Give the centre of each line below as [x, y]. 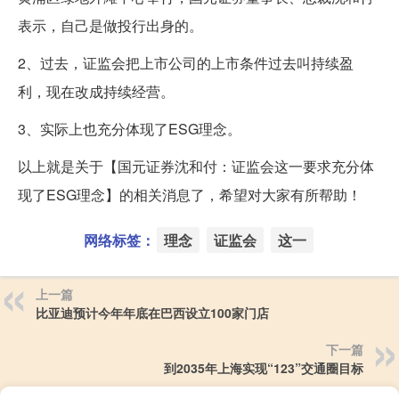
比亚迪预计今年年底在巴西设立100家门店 [152, 313]
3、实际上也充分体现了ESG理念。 [130, 129]
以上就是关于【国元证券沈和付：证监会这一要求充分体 [196, 167]
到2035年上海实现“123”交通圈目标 [264, 368]
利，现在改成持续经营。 [96, 92]
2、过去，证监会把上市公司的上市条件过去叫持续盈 [186, 63]
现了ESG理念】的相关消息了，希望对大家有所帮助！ [190, 195]
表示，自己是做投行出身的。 [110, 26]
